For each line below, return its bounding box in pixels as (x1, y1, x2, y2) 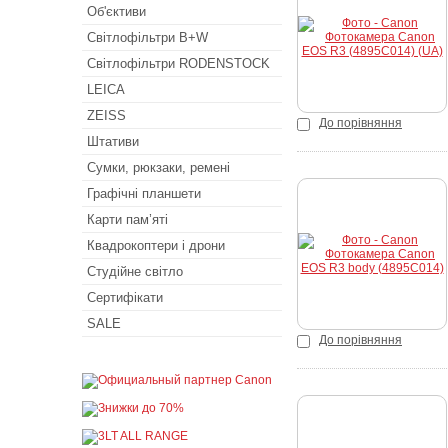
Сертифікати (87, 290, 163, 305)
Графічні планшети (87, 186, 201, 201)
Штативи (87, 134, 139, 149)
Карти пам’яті (87, 212, 168, 227)
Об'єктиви (87, 4, 146, 19)
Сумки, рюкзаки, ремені (87, 160, 230, 175)
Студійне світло (87, 264, 183, 279)
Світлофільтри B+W (87, 30, 208, 45)
